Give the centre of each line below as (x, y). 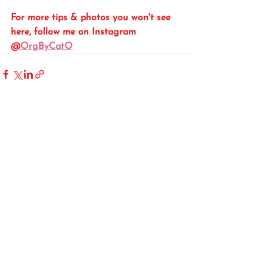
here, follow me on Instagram (75, 32)
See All (178, 118)
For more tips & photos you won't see (92, 18)
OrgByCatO (46, 47)
